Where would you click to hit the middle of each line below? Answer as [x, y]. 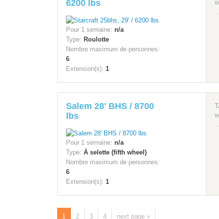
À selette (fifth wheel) [115, 153]
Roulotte [96, 40]
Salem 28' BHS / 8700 [110, 106]
